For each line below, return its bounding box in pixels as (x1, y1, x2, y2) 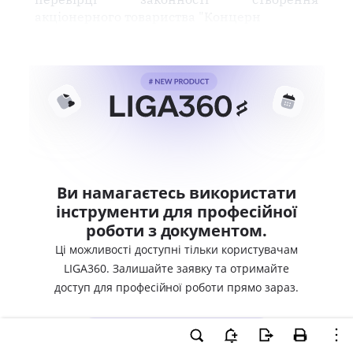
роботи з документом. (85, 220, 268, 241)
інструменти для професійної (56, 201, 297, 222)
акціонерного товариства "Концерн (34, 9, 261, 24)
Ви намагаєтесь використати (57, 182, 296, 203)
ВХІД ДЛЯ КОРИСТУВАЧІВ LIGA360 (89, 325, 264, 340)
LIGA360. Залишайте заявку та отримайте (64, 261, 289, 276)
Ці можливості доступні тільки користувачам (55, 242, 298, 257)
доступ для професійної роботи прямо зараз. (54, 280, 299, 295)
